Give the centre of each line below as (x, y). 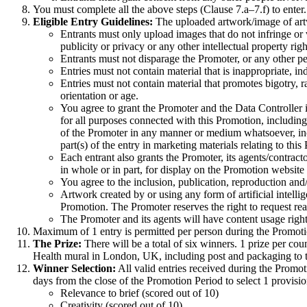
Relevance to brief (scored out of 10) (139, 293)
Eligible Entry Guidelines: (93, 21)
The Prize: (57, 243)
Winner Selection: (74, 268)
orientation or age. (99, 95)
